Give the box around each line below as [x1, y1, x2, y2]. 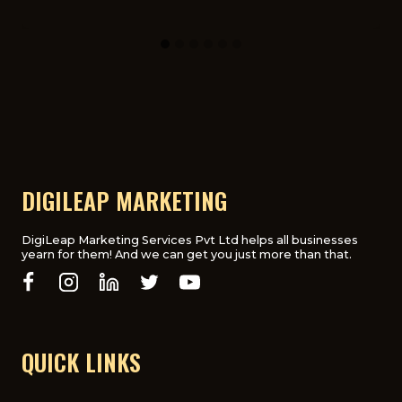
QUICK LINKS [22, 345, 141, 380]
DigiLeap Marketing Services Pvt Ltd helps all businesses [22, 233, 358, 247]
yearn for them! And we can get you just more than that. [22, 248, 352, 261]
